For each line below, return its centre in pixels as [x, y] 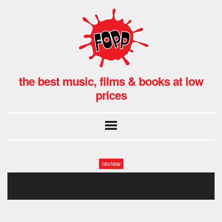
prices [111, 95]
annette [111, 185]
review [111, 164]
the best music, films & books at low [111, 81]
